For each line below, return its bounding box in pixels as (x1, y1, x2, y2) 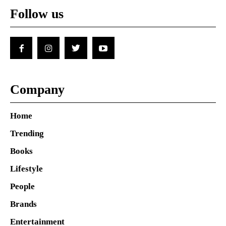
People (10, 182, 35, 192)
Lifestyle (10, 164, 43, 174)
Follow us (10, 7, 64, 21)
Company (10, 82, 65, 97)
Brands (10, 199, 37, 209)
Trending (10, 129, 44, 139)
